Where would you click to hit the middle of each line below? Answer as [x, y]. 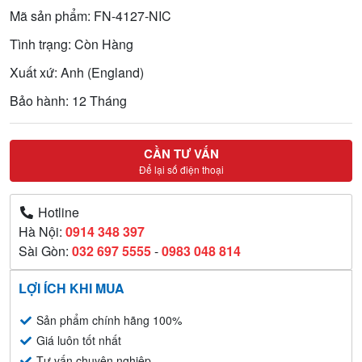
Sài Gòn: [45, 250]
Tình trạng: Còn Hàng [72, 44]
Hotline [57, 212]
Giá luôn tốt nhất [77, 340]
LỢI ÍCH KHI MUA [72, 288]
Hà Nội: [42, 231]
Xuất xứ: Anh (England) [77, 72]
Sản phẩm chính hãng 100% [107, 320]
